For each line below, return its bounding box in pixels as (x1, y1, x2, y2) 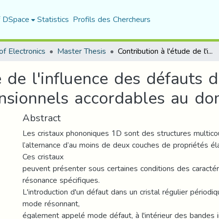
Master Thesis (57, 44, 106, 59)
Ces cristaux (22, 149, 64, 164)
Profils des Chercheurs (72, 12, 151, 27)
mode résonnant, (22, 196, 80, 211)
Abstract (22, 109, 61, 127)
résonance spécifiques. (22, 173, 100, 188)
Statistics (37, 12, 69, 27)
